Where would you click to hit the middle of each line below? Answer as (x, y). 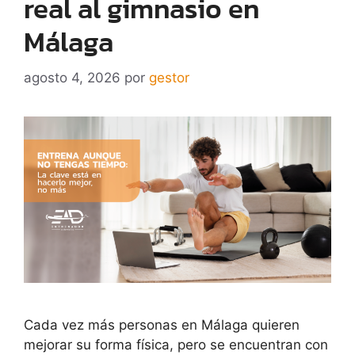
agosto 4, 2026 (72, 77)
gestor (169, 77)
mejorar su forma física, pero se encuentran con (176, 345)
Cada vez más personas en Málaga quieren (162, 325)
